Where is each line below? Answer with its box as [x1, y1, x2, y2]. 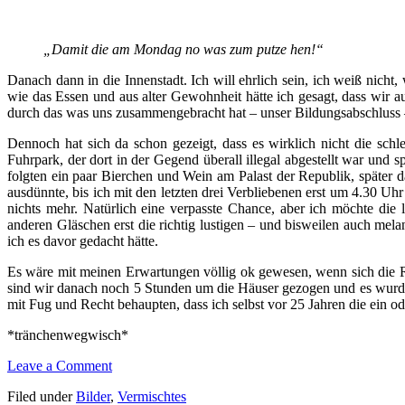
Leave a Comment [7, 358, 112, 374]
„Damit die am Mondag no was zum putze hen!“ [43, 42, 324, 58]
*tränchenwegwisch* [7, 327, 128, 344]
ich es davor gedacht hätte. [7, 233, 158, 250]
